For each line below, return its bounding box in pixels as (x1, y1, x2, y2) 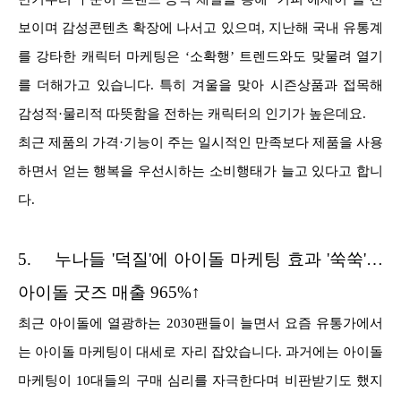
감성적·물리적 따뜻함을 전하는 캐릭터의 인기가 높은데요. (18, 107, 370, 122)
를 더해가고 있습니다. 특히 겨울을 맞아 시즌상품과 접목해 (18, 78, 383, 93)
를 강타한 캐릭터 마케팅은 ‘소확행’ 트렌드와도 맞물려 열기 (18, 49, 383, 64)
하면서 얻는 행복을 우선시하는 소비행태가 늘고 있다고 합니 (18, 164, 383, 179)
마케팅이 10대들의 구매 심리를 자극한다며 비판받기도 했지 (18, 373, 383, 388)
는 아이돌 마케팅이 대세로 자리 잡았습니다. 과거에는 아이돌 (18, 345, 383, 360)
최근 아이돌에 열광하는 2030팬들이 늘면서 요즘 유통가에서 (18, 316, 383, 331)
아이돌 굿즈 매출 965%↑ (18, 283, 200, 303)
